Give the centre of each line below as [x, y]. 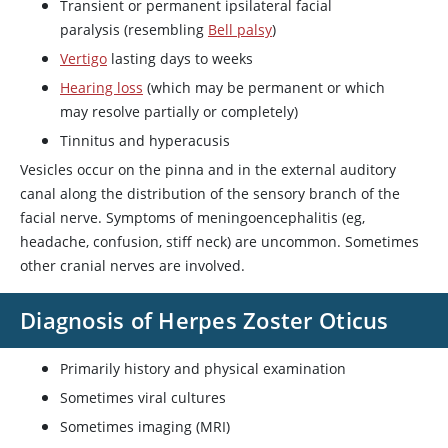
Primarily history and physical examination [203, 368]
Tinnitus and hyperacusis [145, 140]
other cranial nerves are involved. [132, 265]
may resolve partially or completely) [179, 111]
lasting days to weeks [180, 58]
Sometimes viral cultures [143, 397]
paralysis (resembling [134, 29]
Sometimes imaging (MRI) [145, 426]
